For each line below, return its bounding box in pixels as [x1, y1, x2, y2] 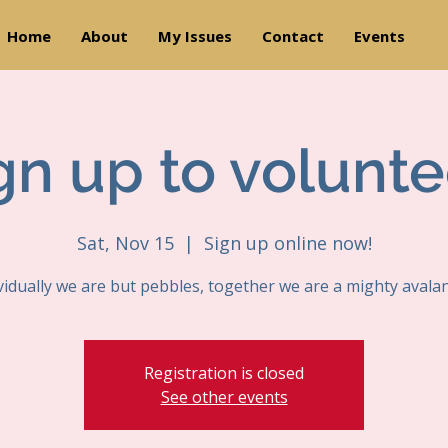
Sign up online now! [203, 231, 372, 255]
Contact [261, 26, 324, 46]
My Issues [157, 26, 232, 46]
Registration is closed [144, 362, 304, 384]
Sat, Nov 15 [76, 231, 174, 255]
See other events [160, 386, 288, 408]
